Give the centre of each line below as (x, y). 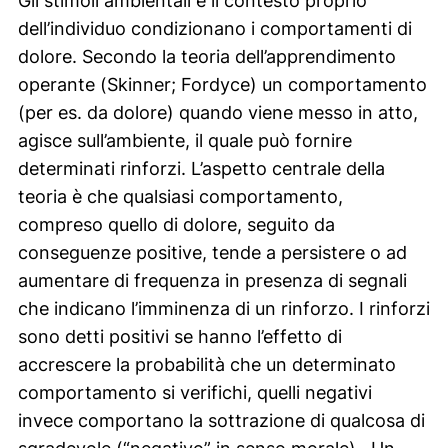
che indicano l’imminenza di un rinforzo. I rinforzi (223, 308)
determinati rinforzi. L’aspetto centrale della (201, 168)
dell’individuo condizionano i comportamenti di (214, 28)
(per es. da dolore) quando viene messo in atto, (217, 112)
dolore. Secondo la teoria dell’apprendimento (206, 56)
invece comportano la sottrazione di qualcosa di (221, 420)
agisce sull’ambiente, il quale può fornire (184, 140)
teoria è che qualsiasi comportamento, (180, 196)
